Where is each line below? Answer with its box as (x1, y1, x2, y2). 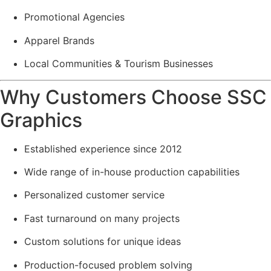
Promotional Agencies (24, 11, 125, 24)
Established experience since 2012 (24, 142, 182, 155)
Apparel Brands (24, 34, 94, 47)
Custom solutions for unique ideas (24, 235, 181, 248)
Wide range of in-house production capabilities (24, 165, 240, 178)
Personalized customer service (24, 189, 165, 201)
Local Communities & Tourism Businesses (24, 57, 213, 70)
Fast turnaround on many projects (24, 212, 180, 224)
